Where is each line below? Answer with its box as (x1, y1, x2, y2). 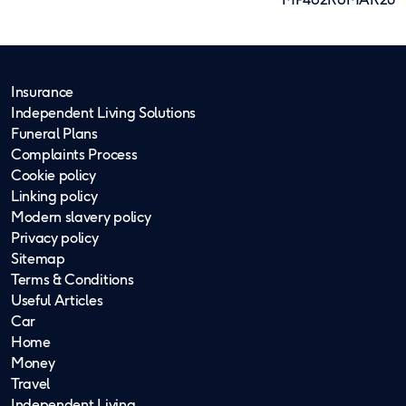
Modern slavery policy (11, 207, 151, 227)
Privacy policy (11, 227, 99, 247)
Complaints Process (11, 144, 138, 164)
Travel (11, 373, 51, 393)
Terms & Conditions (11, 269, 134, 289)
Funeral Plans (11, 123, 98, 143)
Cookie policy (11, 165, 96, 185)
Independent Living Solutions (11, 102, 197, 122)
